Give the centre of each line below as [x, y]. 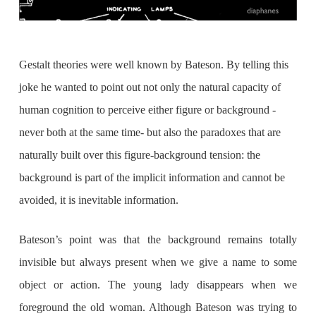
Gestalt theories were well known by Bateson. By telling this [153, 65]
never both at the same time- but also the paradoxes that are [150, 133]
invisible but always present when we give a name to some [158, 262]
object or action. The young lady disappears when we [158, 285]
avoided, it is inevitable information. [98, 200]
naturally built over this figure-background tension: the [139, 155]
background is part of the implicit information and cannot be [152, 178]
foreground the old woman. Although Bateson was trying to [158, 308]
